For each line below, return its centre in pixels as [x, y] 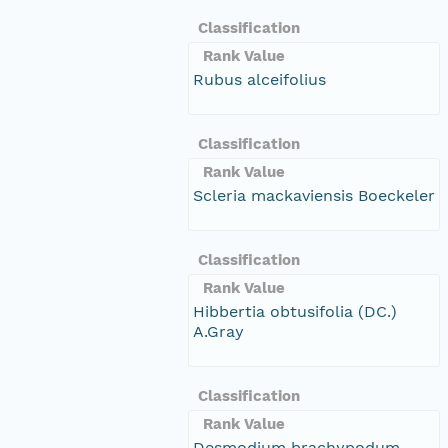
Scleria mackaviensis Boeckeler [314, 195]
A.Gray [218, 331]
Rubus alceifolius [259, 79]
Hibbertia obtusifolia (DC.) [295, 311]
